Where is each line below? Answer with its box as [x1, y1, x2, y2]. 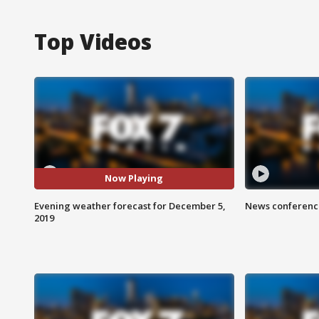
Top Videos [34, 26, 152, 56]
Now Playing [105, 172, 164, 185]
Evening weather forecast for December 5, [34, 199, 226, 212]
